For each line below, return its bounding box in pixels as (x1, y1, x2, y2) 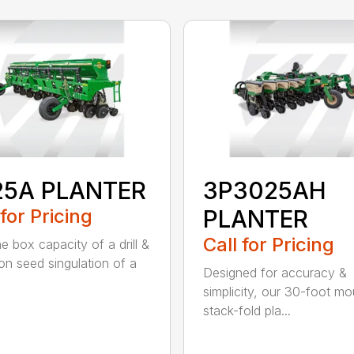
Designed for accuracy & (202, 264, 347, 281)
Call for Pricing (202, 232, 334, 256)
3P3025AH (202, 175, 326, 205)
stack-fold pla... (202, 302, 291, 318)
